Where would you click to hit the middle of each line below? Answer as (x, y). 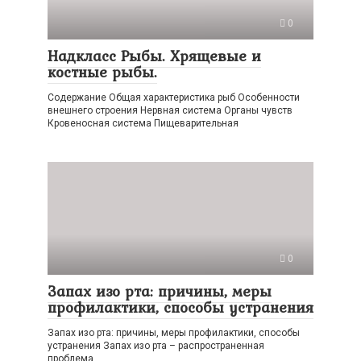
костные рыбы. (102, 72)
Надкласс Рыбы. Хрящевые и (154, 56)
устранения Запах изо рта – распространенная (156, 346)
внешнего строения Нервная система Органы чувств (170, 110)
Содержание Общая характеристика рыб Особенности (174, 98)
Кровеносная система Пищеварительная (143, 123)
